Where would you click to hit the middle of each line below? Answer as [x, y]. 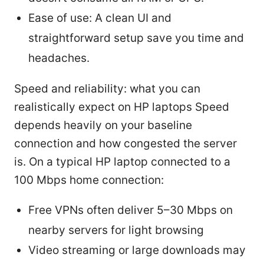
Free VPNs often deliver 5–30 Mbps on [131, 210]
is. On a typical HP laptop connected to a [122, 161]
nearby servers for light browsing [116, 230]
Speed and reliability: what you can [107, 88]
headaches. [59, 58]
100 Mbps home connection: [89, 180]
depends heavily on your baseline [103, 125]
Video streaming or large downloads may [137, 250]
